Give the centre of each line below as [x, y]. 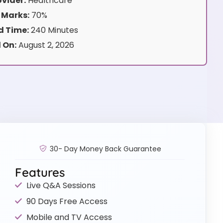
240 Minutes [53, 30]
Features [40, 172]
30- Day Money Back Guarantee [105, 149]
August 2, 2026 [45, 45]
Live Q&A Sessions [61, 185]
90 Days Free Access [67, 201]
